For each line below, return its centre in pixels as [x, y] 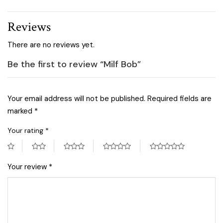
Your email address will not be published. [76, 98]
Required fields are [179, 98]
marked [21, 111]
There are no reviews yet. [51, 45]
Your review [28, 167]
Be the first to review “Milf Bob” [74, 64]
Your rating [26, 130]
